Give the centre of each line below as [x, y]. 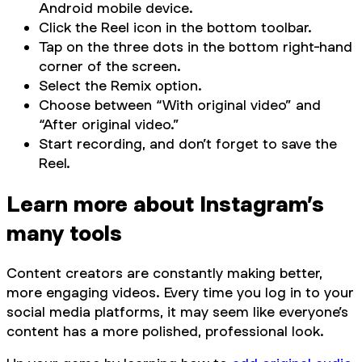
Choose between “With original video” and [180, 105]
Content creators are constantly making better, [164, 272]
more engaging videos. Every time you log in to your [180, 292]
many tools [64, 233]
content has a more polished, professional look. [165, 330]
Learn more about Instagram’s [165, 204]
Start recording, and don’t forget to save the [188, 144]
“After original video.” [109, 124]
